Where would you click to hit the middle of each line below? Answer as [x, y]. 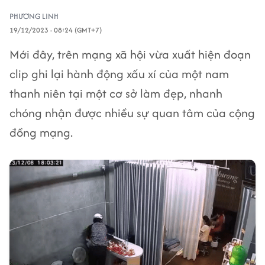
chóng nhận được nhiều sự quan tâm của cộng [132, 113]
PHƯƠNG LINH [34, 16]
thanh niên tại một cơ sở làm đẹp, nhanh [116, 93]
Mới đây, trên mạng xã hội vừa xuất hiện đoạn [130, 54]
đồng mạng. [41, 132]
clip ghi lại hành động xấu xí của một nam [119, 74]
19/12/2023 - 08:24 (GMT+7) [56, 30]
